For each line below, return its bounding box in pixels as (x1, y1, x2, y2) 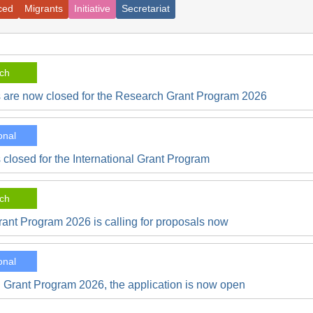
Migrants (24, 3, 63, 14)
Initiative (74, 3, 110, 14)
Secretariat (122, 3, 170, 14)
